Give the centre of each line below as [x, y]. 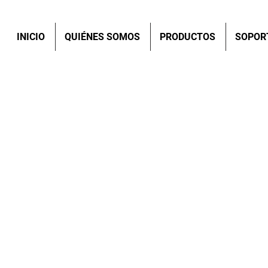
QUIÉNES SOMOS [102, 37]
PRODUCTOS [188, 37]
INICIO [31, 37]
